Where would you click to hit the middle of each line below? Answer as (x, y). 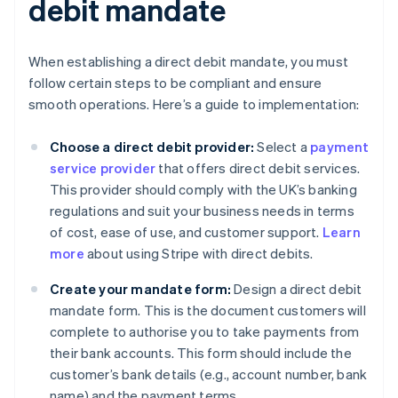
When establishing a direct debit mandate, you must (189, 62)
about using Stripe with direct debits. (199, 254)
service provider (103, 168)
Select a (283, 147)
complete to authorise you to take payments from (205, 332)
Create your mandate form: (140, 289)
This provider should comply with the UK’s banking (203, 190)
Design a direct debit (297, 289)
